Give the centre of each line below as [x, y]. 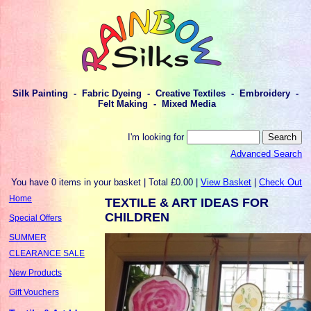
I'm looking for [158, 137]
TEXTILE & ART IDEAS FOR [187, 202]
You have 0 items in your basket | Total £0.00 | [106, 182]
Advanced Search [267, 154]
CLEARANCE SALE [47, 253]
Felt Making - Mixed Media [155, 104]
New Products [35, 272]
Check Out [281, 182]
